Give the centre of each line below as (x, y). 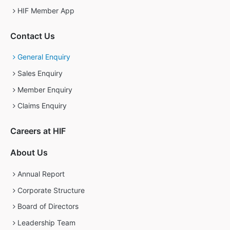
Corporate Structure (51, 190)
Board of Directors (48, 206)
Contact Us (32, 36)
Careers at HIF (38, 131)
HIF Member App (46, 11)
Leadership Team (47, 222)
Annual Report (41, 174)
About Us (29, 153)
